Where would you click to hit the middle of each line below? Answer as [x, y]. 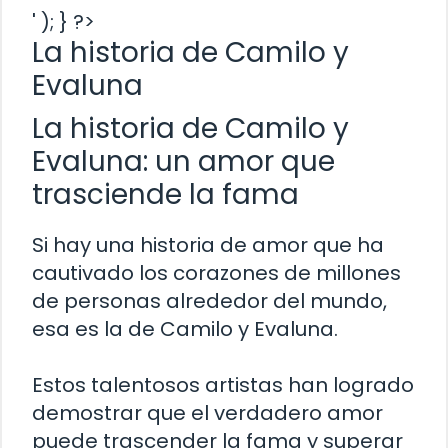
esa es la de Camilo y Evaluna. [185, 328]
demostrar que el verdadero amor [207, 412]
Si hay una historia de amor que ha [208, 244]
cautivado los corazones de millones [216, 272]
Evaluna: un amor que [183, 161]
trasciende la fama [165, 194]
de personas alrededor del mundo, [209, 300]
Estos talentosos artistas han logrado [223, 384]
